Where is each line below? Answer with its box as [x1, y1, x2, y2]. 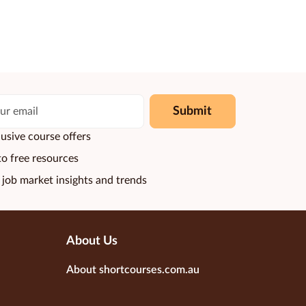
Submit [173, 105, 212, 117]
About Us [66, 235, 117, 248]
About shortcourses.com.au [66, 264, 199, 276]
